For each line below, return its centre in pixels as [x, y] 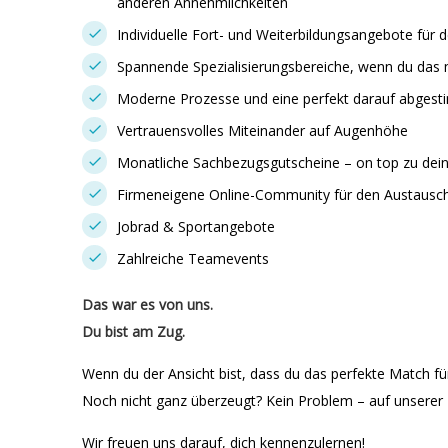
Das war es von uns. [147, 304]
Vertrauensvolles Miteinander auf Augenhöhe [262, 130]
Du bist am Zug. [133, 331]
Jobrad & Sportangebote [196, 226]
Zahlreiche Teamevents [193, 258]
